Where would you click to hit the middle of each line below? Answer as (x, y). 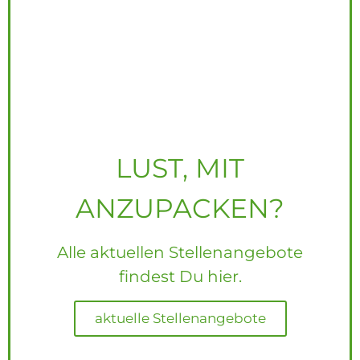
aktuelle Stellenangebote (180, 319)
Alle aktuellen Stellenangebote (180, 253)
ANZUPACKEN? (180, 209)
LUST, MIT (180, 168)
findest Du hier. (180, 277)
